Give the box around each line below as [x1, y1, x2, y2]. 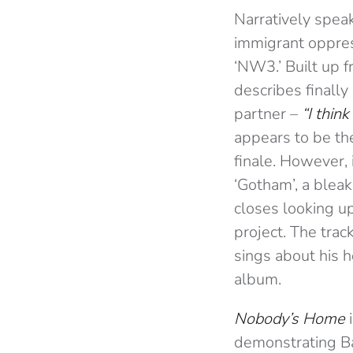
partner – [234, 103, 302, 125]
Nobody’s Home [234, 308, 349, 330]
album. [234, 269, 281, 291]
